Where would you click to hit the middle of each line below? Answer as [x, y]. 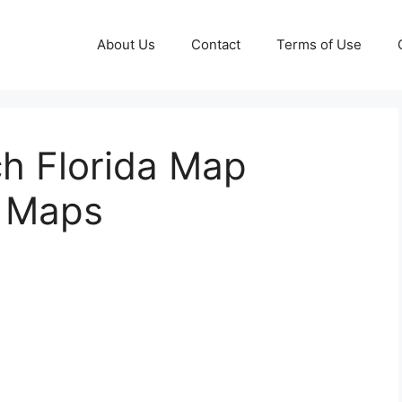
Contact [216, 44]
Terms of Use [319, 44]
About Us [126, 44]
